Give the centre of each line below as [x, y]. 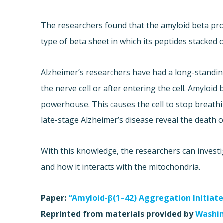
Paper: [55, 197]
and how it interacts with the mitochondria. [121, 167]
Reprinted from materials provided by [118, 213]
